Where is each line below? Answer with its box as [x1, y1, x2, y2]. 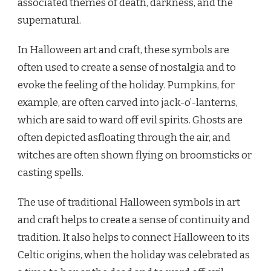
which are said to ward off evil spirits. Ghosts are [18, 113, 243, 126]
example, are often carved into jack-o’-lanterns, [18, 96, 238, 109]
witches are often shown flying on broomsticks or [18, 148, 252, 162]
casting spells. [18, 166, 83, 179]
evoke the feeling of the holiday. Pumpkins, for [18, 78, 235, 91]
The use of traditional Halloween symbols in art [18, 195, 240, 209]
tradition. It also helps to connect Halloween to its [18, 230, 250, 244]
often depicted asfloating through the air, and [18, 131, 230, 144]
